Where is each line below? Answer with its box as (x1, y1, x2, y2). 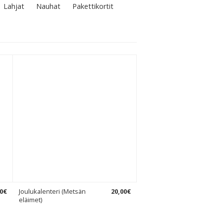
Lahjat (3, 1, 24, 11)
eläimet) (19, 195, 42, 204)
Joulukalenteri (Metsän (19, 187, 86, 196)
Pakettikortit (72, 1, 113, 11)
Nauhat (36, 1, 60, 11)
